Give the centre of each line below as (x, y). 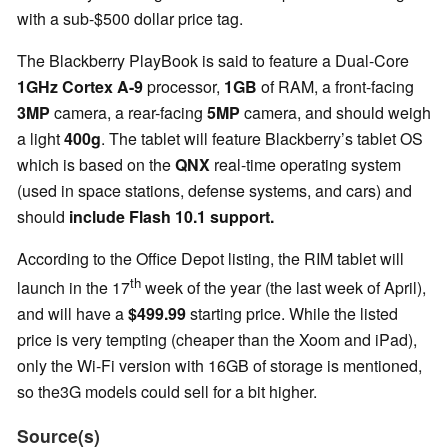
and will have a (72, 314)
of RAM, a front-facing (335, 87)
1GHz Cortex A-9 (80, 87)
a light (40, 139)
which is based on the (96, 165)
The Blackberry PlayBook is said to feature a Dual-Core (213, 61)
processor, (183, 87)
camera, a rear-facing (128, 113)
